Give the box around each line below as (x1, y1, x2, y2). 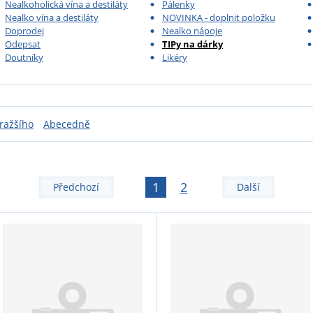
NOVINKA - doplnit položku (162, 11, 275, 24)
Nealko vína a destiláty (5, 11, 99, 24)
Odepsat (5, 38, 41, 50)
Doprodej (5, 24, 44, 37)
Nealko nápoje (162, 24, 222, 37)
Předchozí (53, 180, 99, 194)
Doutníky (5, 51, 43, 64)
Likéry (162, 51, 187, 64)
